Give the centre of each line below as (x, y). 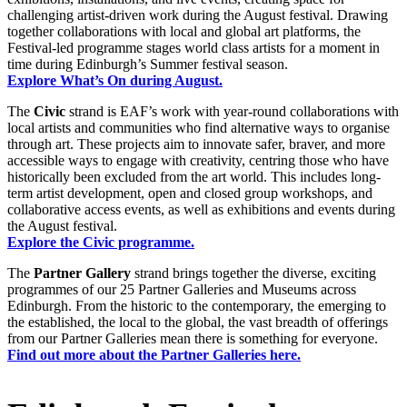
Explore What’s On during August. (115, 80)
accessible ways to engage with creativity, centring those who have (198, 160)
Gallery (108, 273)
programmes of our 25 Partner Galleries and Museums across (182, 289)
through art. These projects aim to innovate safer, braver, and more (196, 144)
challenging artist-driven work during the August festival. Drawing (198, 15)
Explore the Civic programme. (101, 242)
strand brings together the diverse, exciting (253, 273)
